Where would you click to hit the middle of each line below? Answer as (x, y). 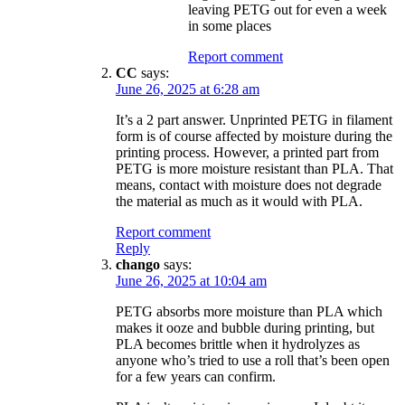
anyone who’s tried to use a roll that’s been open (253, 360)
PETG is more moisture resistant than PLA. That (254, 168)
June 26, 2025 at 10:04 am (191, 280)
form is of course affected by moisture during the (254, 136)
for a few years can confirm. (196, 376)
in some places (230, 25)
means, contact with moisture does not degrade (249, 184)
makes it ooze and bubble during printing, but (245, 327)
